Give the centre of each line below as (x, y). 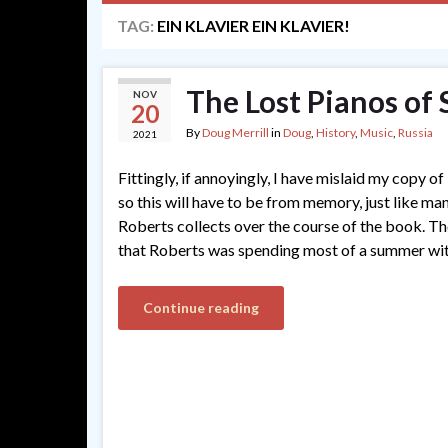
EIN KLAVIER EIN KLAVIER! (253, 25)
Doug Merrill (235, 132)
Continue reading (201, 307)
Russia (415, 132)
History (335, 132)
